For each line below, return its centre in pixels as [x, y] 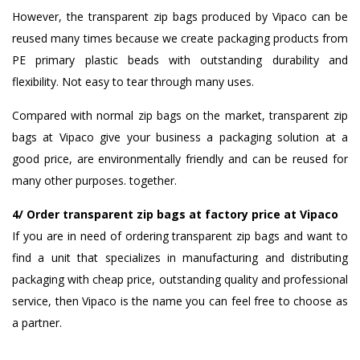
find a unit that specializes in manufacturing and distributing [180, 257]
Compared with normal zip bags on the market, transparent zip [180, 115]
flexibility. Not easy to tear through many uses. [133, 81]
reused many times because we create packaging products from [180, 38]
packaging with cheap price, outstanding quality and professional [180, 279]
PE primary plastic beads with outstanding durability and [180, 59]
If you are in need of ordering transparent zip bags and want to [180, 235]
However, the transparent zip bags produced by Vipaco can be [180, 16]
